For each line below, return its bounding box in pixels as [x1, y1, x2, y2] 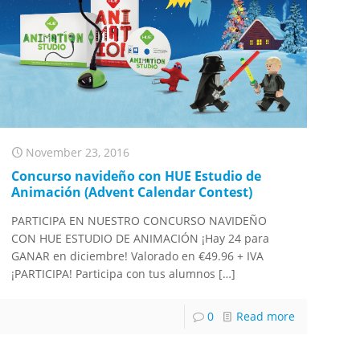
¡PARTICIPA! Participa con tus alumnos [11, 265, 216, 281]
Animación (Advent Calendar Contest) [11, 182, 253, 201]
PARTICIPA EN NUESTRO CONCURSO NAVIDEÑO [11, 212, 268, 228]
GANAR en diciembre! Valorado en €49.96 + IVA [11, 247, 264, 264]
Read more [235, 308, 295, 324]
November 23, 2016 [26, 144, 130, 160]
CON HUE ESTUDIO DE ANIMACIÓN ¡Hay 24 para [11, 230, 270, 246]
